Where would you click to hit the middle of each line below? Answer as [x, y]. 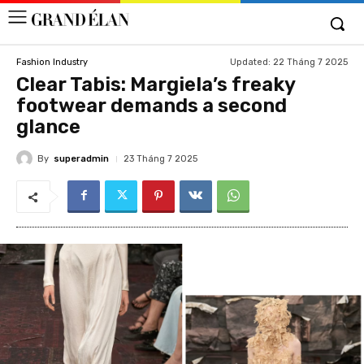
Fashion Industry [52, 62]
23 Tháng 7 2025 [160, 159]
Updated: [250, 62]
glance [48, 127]
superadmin [81, 158]
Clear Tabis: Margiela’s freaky [156, 84]
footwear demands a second [152, 106]
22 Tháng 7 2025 [310, 62]
